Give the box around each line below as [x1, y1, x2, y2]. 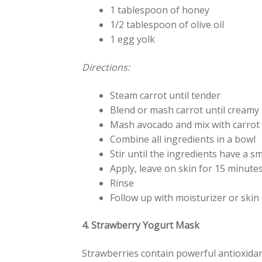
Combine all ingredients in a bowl [110, 132, 256, 146]
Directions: [82, 60, 133, 74]
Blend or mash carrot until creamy [110, 103, 260, 116]
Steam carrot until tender [110, 88, 221, 102]
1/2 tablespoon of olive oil [110, 18, 225, 32]
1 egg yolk [110, 33, 156, 46]
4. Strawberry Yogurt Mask [82, 219, 200, 232]
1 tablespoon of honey [110, 4, 210, 17]
